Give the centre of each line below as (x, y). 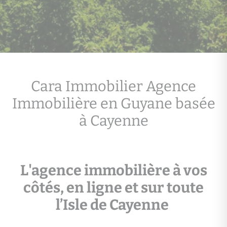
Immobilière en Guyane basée (113, 104)
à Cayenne (113, 121)
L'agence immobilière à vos (113, 171)
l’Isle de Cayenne (113, 205)
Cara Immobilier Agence (113, 86)
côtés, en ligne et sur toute (113, 188)
